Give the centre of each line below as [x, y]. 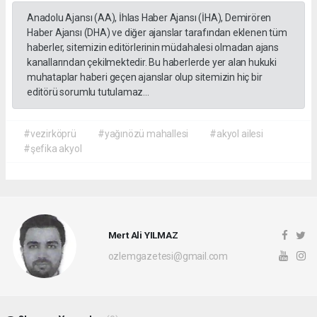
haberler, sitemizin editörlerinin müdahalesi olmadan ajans [153, 47]
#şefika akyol [53, 148]
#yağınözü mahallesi [143, 133]
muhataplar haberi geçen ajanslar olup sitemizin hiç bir [145, 77]
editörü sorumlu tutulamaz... [88, 92]
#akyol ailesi [236, 133]
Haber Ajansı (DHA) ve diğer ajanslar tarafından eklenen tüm [157, 32]
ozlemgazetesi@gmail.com [168, 257]
